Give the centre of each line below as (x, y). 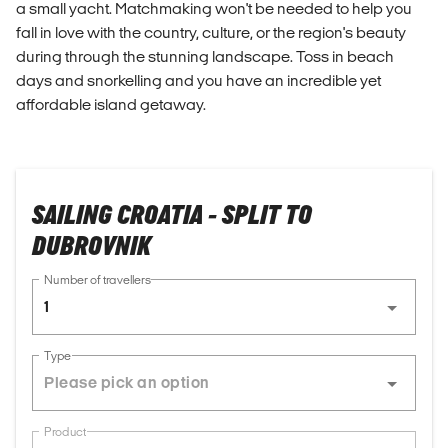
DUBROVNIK (91, 246)
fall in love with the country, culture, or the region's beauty (211, 32)
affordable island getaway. (111, 104)
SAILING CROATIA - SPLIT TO (172, 215)
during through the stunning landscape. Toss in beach (205, 56)
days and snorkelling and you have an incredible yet (198, 80)
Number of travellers (97, 280)
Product (65, 432)
